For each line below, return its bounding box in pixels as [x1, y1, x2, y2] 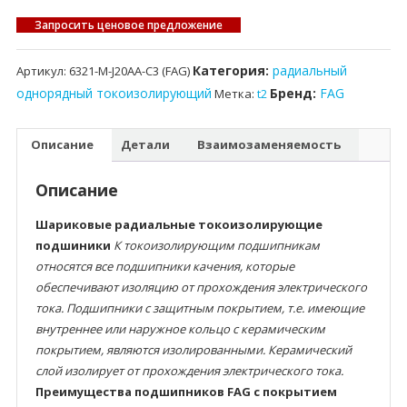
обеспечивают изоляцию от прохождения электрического [35, 278, 367, 295]
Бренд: [269, 84, 320, 102]
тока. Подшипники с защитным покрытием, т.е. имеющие [35, 299, 364, 316]
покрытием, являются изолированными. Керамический [35, 341, 352, 358]
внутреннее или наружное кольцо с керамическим [35, 320, 325, 337]
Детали [120, 136, 170, 154]
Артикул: [15, 62, 69, 79]
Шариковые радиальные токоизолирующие [35, 215, 323, 233]
